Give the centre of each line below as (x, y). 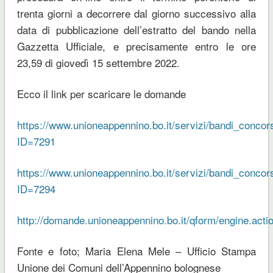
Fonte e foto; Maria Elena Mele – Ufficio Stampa (136, 251)
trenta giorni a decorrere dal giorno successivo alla (136, 13)
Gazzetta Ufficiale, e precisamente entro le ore (136, 46)
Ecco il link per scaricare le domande (101, 94)
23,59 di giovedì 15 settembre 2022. (98, 63)
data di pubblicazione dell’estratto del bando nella (136, 30)
